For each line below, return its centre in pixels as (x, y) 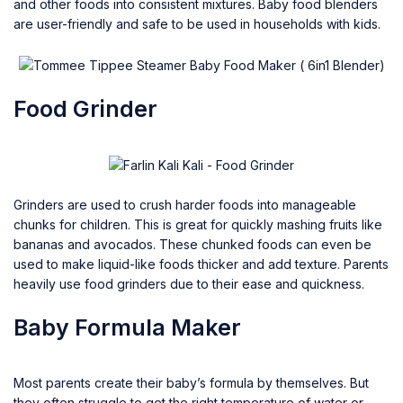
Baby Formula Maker (127, 327)
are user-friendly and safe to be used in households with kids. (197, 24)
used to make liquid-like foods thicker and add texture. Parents (201, 264)
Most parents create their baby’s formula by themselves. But (191, 382)
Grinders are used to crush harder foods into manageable (185, 204)
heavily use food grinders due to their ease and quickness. (189, 283)
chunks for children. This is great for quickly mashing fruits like (198, 224)
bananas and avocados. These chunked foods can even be (193, 244)
